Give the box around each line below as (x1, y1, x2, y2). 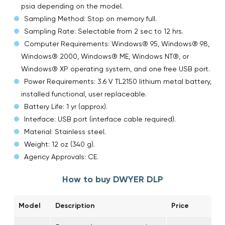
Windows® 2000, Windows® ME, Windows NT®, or (21, 52, 189, 60)
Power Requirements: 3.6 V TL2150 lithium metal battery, (24, 77, 211, 85)
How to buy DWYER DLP (62, 173, 163, 185)
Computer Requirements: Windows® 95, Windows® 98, (24, 39, 209, 48)
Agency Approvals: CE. (24, 152, 98, 161)
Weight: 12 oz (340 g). (24, 140, 95, 148)
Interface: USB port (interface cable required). (24, 115, 176, 123)
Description (55, 201, 95, 210)
